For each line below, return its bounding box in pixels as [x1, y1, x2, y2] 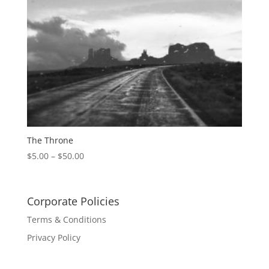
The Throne [26, 134, 73, 146]
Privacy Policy [26, 231, 80, 243]
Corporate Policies [26, 193, 119, 208]
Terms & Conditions [26, 213, 106, 225]
